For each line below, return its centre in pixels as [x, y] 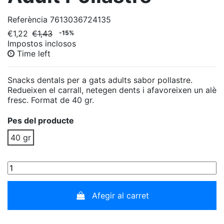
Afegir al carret [120, 195]
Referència [27, 20]
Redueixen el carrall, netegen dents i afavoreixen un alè [112, 90]
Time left [34, 54]
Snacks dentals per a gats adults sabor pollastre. [100, 80]
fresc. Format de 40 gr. [51, 100]
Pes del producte [41, 121]
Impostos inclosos [42, 44]
